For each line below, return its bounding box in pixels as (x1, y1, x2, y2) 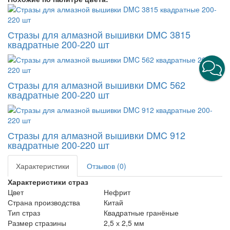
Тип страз (8, 207, 40, 218)
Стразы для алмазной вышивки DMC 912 (8, 128, 185, 142)
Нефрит (103, 187, 130, 197)
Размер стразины (8, 218, 66, 228)
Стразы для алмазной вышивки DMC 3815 (8, 28, 190, 41)
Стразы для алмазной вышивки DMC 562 (8, 78, 185, 91)
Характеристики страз (8, 177, 88, 187)
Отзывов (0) (87, 161, 126, 171)
